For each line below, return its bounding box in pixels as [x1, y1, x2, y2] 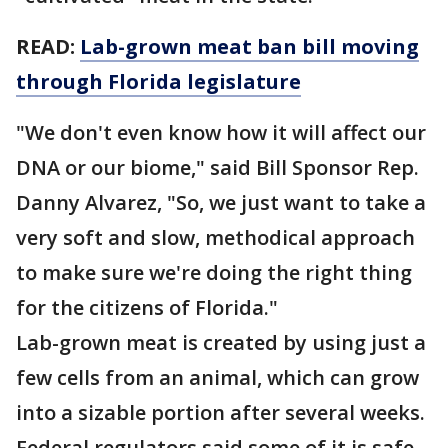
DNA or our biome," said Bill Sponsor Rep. [16, 154, 419, 181]
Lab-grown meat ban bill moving [80, 33, 419, 60]
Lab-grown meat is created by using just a [16, 329, 426, 356]
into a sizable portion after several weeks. [16, 399, 425, 426]
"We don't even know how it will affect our [16, 119, 426, 146]
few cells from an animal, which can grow [16, 364, 419, 391]
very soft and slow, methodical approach [16, 224, 415, 251]
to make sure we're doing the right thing [16, 259, 412, 286]
